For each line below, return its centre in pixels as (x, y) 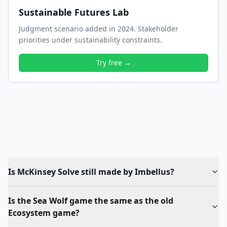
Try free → (113, 63)
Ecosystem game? (44, 213)
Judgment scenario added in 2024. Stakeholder (99, 29)
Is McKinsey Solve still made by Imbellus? (91, 172)
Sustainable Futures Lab (74, 12)
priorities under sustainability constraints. (90, 40)
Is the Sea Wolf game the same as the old (91, 201)
